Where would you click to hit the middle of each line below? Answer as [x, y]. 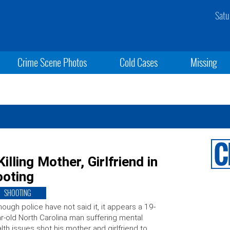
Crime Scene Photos [52, 62]
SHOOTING [17, 193]
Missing [204, 62]
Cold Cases [138, 62]
